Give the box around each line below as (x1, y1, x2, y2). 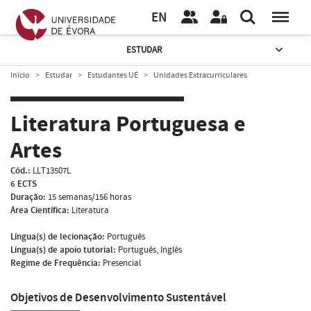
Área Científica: (10, 203, 69, 217)
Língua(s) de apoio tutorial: (10, 243, 116, 256)
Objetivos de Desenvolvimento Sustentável (10, 289, 226, 305)
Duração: (10, 190, 46, 203)
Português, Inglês (118, 243, 182, 256)
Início (10, 69, 30, 81)
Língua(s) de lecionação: (10, 230, 105, 243)
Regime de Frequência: (10, 256, 101, 269)
